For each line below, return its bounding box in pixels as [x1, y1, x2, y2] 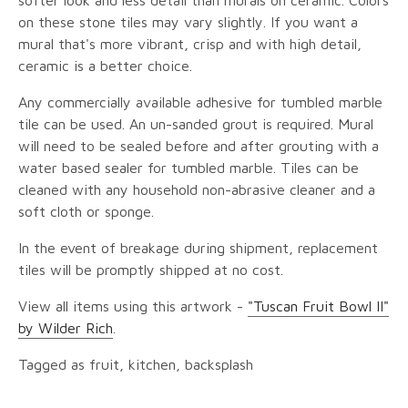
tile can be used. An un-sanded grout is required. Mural [18, 116, 373, 133]
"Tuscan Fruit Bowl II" [248, 298, 389, 315]
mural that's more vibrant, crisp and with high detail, [18, 36, 362, 53]
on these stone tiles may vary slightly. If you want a [18, 14, 358, 31]
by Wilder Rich [18, 320, 113, 337]
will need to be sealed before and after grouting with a [18, 138, 379, 155]
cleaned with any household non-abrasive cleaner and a [18, 181, 375, 199]
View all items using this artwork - [18, 298, 248, 315]
